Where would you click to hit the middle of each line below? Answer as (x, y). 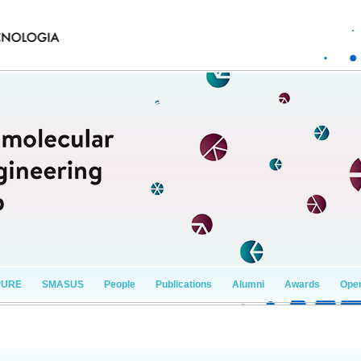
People (120, 284)
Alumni (248, 284)
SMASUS (63, 284)
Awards (302, 284)
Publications (184, 284)
